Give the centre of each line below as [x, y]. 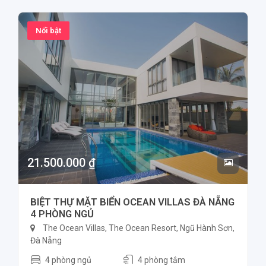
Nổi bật [48, 30]
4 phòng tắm [161, 260]
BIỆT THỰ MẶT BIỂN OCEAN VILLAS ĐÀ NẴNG [132, 202]
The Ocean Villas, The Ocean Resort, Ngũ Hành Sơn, [138, 228]
